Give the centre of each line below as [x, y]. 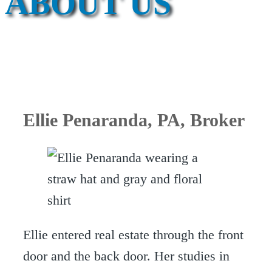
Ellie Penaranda [85, 120]
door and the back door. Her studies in [126, 256]
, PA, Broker [196, 120]
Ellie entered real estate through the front [133, 235]
